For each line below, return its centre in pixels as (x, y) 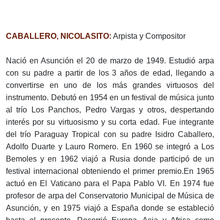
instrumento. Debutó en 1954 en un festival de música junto (110, 97)
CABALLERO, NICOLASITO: (59, 36)
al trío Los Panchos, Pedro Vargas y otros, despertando (110, 110)
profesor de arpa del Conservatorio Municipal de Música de (110, 196)
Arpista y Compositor (149, 36)
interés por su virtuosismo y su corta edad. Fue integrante (110, 122)
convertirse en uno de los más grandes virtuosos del (110, 85)
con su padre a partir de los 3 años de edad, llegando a (110, 73)
